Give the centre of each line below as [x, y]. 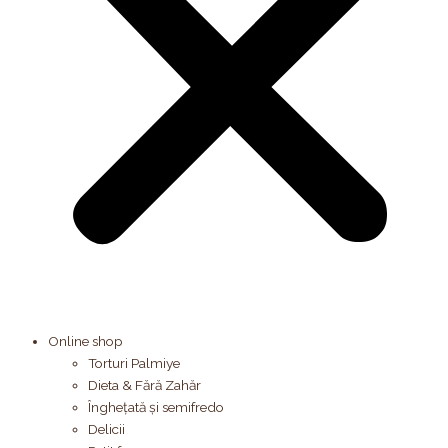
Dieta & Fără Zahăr [144, 385]
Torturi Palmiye [134, 363]
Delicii [106, 429]
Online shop [85, 341]
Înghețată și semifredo [156, 407]
